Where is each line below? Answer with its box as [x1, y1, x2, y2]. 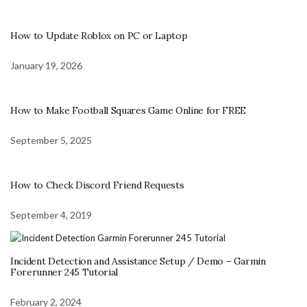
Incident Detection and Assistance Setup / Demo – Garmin [10, 254, 266, 267]
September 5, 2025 [10, 134, 92, 147]
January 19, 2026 [10, 60, 82, 72]
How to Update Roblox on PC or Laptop [10, 29, 188, 42]
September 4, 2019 [10, 209, 92, 221]
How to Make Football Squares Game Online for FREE [10, 104, 246, 117]
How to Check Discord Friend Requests [10, 179, 184, 192]
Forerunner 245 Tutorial [10, 265, 118, 278]
